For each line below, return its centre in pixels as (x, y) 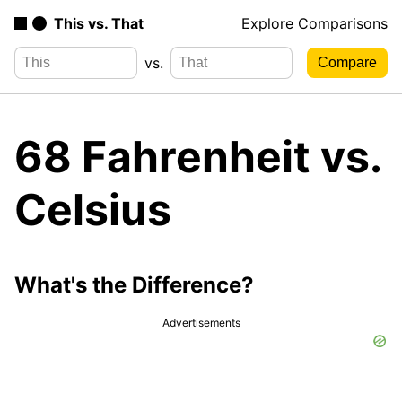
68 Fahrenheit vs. (197, 156)
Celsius (93, 209)
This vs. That (99, 23)
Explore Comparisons (315, 23)
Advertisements (201, 322)
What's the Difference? (134, 284)
